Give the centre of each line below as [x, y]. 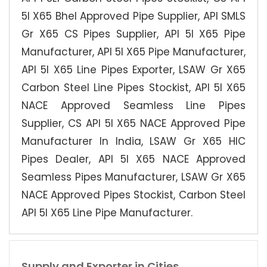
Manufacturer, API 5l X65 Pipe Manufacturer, [133, 52]
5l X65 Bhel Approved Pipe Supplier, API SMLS [133, 16]
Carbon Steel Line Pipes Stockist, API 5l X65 [133, 88]
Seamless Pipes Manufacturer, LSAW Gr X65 [133, 177]
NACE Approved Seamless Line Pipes [133, 106]
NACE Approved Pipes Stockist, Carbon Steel [133, 195]
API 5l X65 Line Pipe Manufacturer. [107, 213]
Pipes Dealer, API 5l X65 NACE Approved [133, 159]
